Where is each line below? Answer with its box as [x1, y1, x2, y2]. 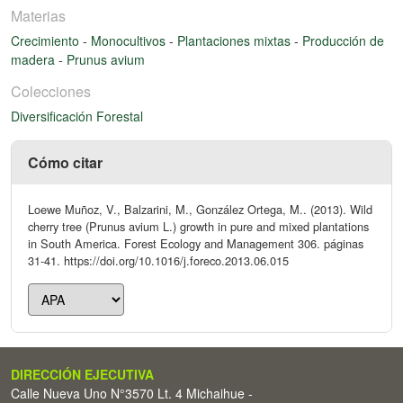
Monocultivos [91, 31, 169, 49]
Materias [11, 4, 66, 26]
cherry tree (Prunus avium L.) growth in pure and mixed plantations [28, 217, 369, 235]
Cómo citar [28, 151, 103, 173]
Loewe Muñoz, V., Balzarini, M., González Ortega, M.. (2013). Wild [28, 200, 372, 218]
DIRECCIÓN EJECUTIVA [11, 365, 154, 383]
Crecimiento [11, 31, 83, 49]
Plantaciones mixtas [177, 31, 294, 49]
